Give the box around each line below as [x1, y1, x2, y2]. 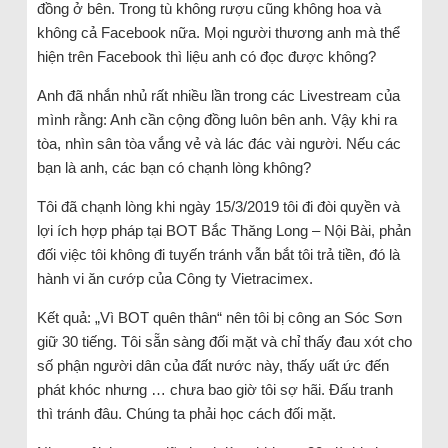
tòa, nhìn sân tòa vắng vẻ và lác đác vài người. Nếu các [36, 134, 401, 152]
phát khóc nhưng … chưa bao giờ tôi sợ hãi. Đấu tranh [36, 380, 393, 398]
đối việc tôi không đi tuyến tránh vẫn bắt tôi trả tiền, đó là [36, 245, 400, 263]
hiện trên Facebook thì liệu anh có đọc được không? [36, 47, 376, 65]
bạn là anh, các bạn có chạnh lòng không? [36, 158, 311, 176]
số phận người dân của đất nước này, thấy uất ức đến [36, 356, 389, 374]
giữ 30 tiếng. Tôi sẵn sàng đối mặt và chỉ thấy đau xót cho [36, 332, 412, 350]
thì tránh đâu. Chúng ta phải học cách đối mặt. [36, 404, 336, 422]
